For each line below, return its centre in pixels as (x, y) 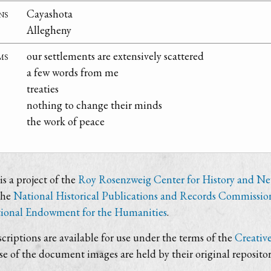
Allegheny (49, 30)
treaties (43, 89)
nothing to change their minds (94, 105)
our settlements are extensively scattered (115, 56)
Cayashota (50, 14)
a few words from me (73, 73)
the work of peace (66, 122)
